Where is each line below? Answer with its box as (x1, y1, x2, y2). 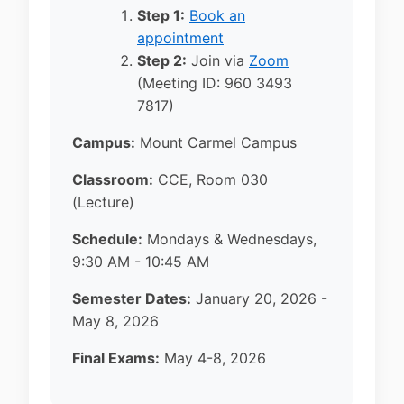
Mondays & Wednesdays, (142, 230, 317, 249)
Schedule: (72, 230, 142, 249)
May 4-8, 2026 (160, 349, 266, 368)
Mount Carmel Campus (135, 133, 297, 152)
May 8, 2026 (72, 312, 159, 331)
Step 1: (137, 6, 185, 25)
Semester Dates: (72, 289, 191, 308)
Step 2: (137, 51, 187, 70)
